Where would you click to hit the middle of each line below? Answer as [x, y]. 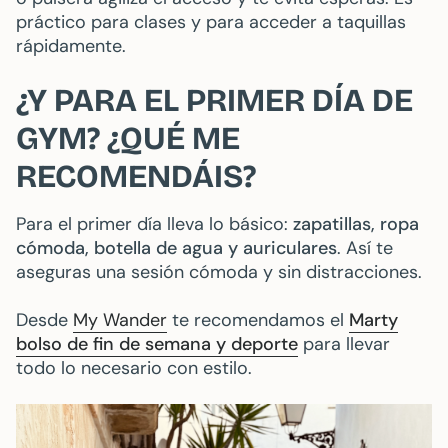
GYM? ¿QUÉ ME [128, 139]
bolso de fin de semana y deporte [157, 344]
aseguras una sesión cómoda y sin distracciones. [219, 272]
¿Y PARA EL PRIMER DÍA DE [214, 101]
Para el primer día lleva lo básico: [154, 224]
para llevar [344, 344]
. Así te [365, 248]
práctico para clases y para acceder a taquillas [211, 22]
